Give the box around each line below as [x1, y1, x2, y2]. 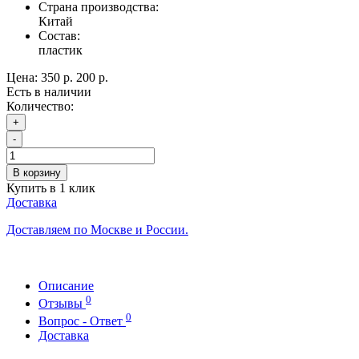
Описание [38, 278, 94, 292]
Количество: [6, 99, 74, 113]
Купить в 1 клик [6, 180, 95, 195]
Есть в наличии [6, 84, 91, 99]
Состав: [38, 28, 80, 42]
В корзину [13, 166, 61, 179]
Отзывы [38, 296, 86, 311]
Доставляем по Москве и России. [6, 222, 188, 236]
